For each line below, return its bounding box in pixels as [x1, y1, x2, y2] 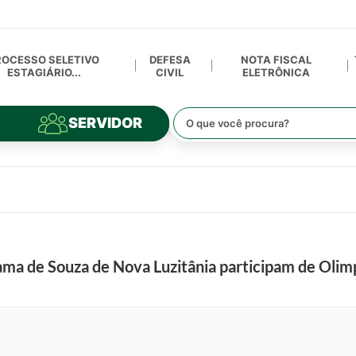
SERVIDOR [68, 114, 142, 131]
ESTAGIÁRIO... [6, 65, 81, 79]
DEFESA [149, 52, 191, 66]
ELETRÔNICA [242, 65, 310, 79]
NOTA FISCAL [240, 52, 311, 66]
